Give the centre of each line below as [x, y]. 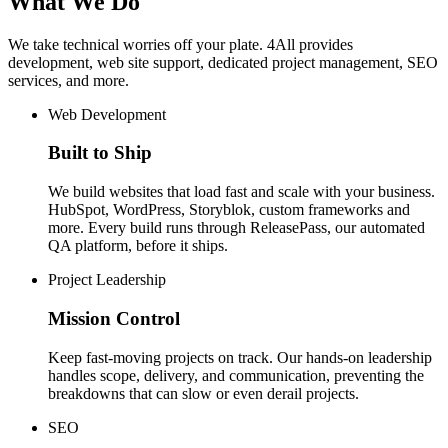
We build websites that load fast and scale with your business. [241, 192]
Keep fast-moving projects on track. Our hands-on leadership [240, 357]
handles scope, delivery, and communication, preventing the [236, 375]
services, [35, 80]
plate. [246, 44]
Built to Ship [100, 153]
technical [91, 44]
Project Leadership [107, 280]
